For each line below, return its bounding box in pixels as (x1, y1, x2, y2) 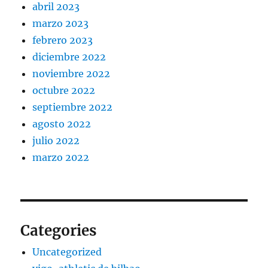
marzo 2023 (32, 17, 89, 30)
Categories (20, 221, 97, 240)
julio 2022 (32, 135, 80, 147)
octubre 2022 (32, 84, 96, 97)
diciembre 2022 (32, 51, 106, 63)
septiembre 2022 (32, 101, 113, 114)
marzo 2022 (32, 151, 90, 164)
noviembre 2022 (32, 68, 111, 80)
